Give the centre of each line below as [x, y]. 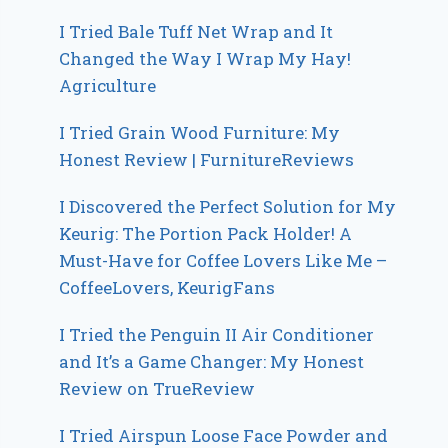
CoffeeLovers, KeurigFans [167, 287]
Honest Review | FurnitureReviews [207, 159]
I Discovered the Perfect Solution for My [228, 206]
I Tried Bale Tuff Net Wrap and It [196, 31]
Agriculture [108, 85]
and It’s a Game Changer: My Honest [212, 361]
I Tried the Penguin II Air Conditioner [217, 334]
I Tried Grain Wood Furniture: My [200, 132]
